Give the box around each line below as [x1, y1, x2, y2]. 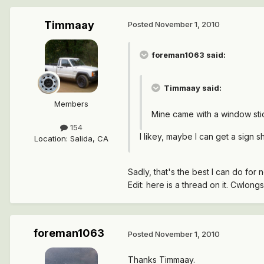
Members [54, 99, 88, 109]
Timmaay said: [162, 83, 222, 93]
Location [34, 133, 66, 143]
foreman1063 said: [150, 50, 226, 60]
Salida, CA [70, 133, 108, 143]
